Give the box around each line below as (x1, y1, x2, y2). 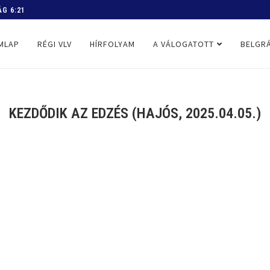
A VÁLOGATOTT (153, 39, 214, 49)
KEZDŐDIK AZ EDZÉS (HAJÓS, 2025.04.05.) (9, 105, 261, 122)
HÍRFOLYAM (90, 39, 135, 49)
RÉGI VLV (37, 39, 72, 49)
